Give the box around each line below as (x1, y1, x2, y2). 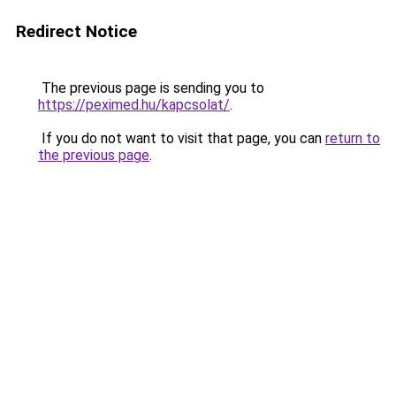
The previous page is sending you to (38, 80, 264, 96)
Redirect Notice (16, 21, 137, 42)
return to (325, 130, 380, 147)
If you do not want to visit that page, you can (38, 130, 325, 147)
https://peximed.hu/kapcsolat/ (38, 96, 230, 113)
